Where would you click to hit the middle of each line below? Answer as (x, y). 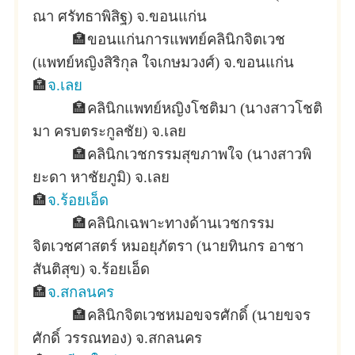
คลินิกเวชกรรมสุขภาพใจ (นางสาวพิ (199, 154)
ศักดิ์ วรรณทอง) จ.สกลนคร (117, 338)
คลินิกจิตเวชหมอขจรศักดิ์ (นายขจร (199, 315)
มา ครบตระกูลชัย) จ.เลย (109, 131)
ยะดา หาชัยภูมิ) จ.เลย (101, 177)
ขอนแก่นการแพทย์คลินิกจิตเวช (186, 39)
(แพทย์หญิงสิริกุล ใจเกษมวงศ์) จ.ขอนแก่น (163, 62)
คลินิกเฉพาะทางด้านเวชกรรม (181, 223)
